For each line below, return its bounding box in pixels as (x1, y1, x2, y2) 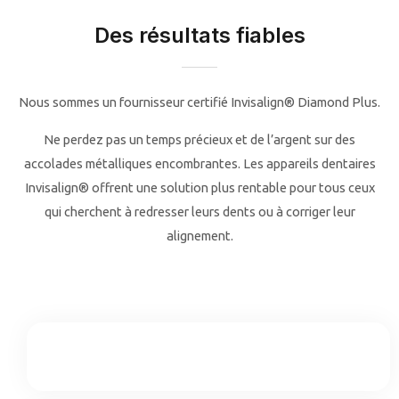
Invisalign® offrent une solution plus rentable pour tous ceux (24, 179, 375, 195)
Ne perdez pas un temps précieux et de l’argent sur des (44, 131, 355, 147)
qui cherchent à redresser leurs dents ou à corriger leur (44, 203, 355, 219)
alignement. (166, 227, 233, 243)
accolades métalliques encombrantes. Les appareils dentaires (23, 155, 376, 171)
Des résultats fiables (94, 22, 305, 49)
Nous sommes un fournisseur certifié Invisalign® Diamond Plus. (19, 94, 380, 110)
